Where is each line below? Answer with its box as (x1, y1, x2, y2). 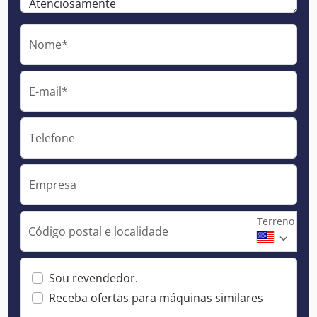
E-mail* (29, 83, 68, 99)
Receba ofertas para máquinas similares (49, 289, 263, 306)
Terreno (257, 214, 294, 228)
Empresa (29, 176, 76, 192)
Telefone (29, 129, 75, 146)
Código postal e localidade (28, 223, 168, 239)
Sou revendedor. (49, 270, 138, 286)
